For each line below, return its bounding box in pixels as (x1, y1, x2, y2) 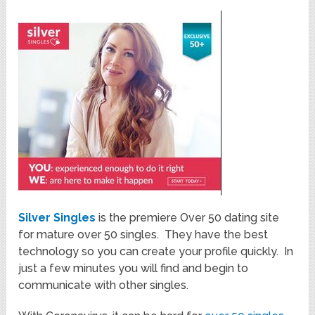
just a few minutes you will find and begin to (18, 261, 249, 275)
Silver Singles (18, 210, 96, 224)
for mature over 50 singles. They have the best (18, 227, 269, 241)
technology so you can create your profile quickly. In (18, 244, 294, 258)
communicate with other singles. (18, 278, 189, 292)
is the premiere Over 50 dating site (96, 210, 280, 224)
